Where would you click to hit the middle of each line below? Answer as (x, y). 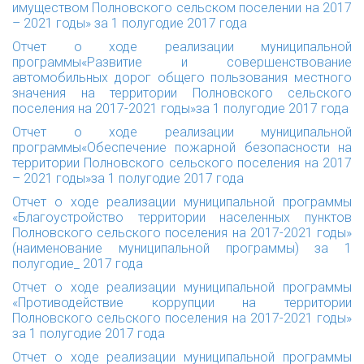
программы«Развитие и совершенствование (182, 62)
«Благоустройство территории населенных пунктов (182, 217)
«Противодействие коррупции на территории (182, 303)
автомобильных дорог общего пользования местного (182, 78)
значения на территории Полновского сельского (182, 93)
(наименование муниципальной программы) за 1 (182, 248)
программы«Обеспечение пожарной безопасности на (182, 147)
